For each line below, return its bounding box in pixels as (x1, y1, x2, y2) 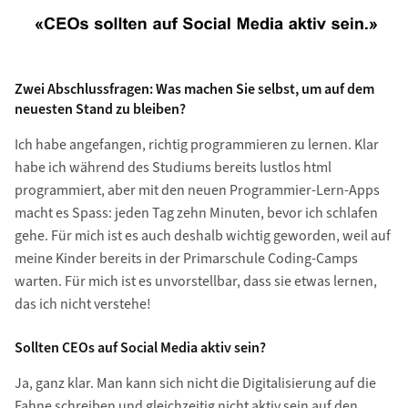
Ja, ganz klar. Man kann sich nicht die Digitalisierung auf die (14, 373, 376, 394)
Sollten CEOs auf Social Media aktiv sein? (14, 338, 266, 359)
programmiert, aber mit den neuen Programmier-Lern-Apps (14, 180, 380, 201)
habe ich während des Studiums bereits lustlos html (14, 158, 331, 178)
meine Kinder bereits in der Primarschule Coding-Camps (14, 249, 358, 270)
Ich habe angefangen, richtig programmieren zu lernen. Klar (14, 135, 379, 156)
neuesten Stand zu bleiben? (14, 99, 186, 120)
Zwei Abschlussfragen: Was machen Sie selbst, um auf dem (14, 79, 374, 100)
